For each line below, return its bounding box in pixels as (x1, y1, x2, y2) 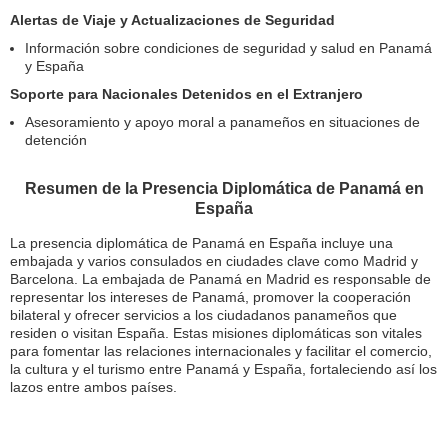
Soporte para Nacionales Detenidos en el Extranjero (10, 86, 363, 103)
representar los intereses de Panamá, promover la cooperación (10, 289, 411, 306)
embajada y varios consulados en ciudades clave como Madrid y (10, 253, 418, 270)
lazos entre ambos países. (10, 379, 177, 396)
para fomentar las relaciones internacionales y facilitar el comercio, (10, 343, 432, 360)
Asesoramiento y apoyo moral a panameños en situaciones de (25, 114, 420, 131)
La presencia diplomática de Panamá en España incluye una (10, 235, 393, 252)
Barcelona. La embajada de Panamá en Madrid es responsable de (10, 271, 431, 288)
